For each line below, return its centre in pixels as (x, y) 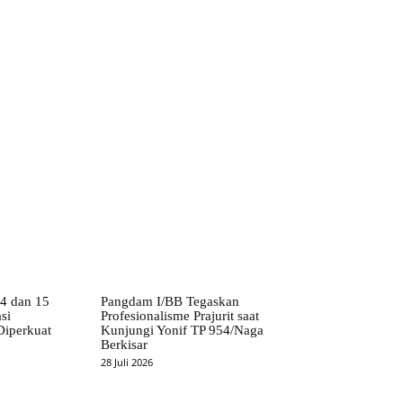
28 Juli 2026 (127, 362)
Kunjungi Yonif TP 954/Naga (183, 330)
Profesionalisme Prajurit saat (180, 315)
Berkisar (125, 344)
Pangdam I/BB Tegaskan (170, 301)
